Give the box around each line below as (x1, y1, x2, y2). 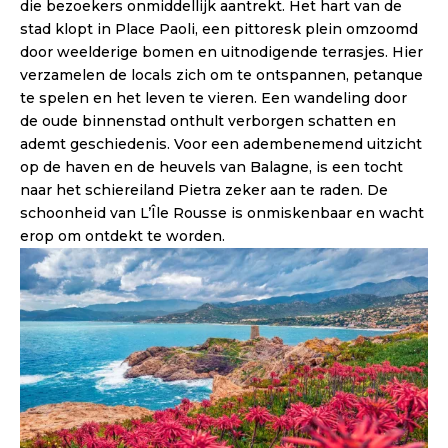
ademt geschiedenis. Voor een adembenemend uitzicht (20, 135, 422, 154)
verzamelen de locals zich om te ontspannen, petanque (20, 66, 423, 85)
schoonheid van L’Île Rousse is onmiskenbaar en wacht (20, 204, 424, 223)
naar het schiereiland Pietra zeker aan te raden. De (20, 181, 388, 200)
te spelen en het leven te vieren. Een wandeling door (20, 89, 407, 108)
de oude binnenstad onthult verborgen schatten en (20, 112, 396, 131)
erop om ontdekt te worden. (20, 227, 225, 246)
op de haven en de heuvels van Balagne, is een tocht (20, 158, 403, 177)
